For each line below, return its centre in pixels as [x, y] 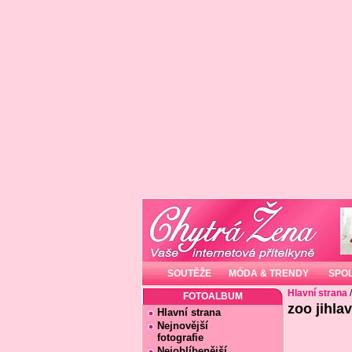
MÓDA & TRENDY [268, 273]
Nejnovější [182, 326]
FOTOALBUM [213, 296]
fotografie [175, 337]
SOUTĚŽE [189, 273]
